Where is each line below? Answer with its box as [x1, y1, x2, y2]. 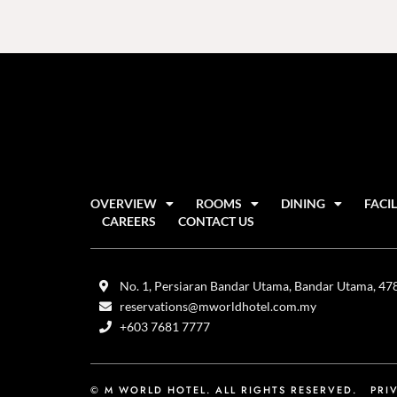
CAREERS [101, 214, 156, 230]
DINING [281, 196, 325, 212]
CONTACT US [177, 214, 254, 230]
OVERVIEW [90, 196, 157, 212]
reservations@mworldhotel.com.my [119, 299, 316, 315]
